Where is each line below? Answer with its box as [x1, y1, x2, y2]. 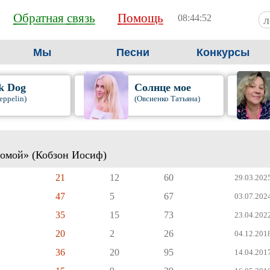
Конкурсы [196, 46, 250, 58]
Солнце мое [134, 81, 191, 93]
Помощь [118, 11, 163, 25]
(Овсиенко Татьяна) [134, 94, 200, 103]
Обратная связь [13, 11, 95, 25]
